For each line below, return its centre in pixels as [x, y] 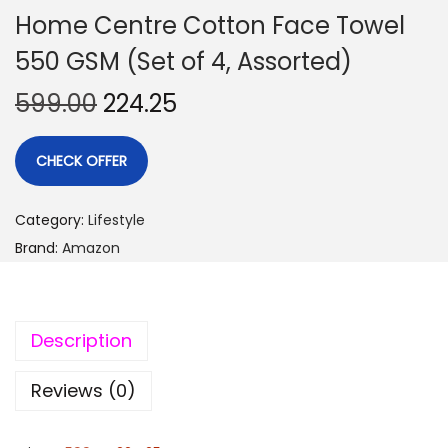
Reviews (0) [83, 391]
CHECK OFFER [81, 161]
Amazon [91, 248]
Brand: [38, 248]
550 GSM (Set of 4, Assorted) [183, 62]
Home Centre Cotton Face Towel [210, 26]
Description [81, 341]
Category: [51, 220]
